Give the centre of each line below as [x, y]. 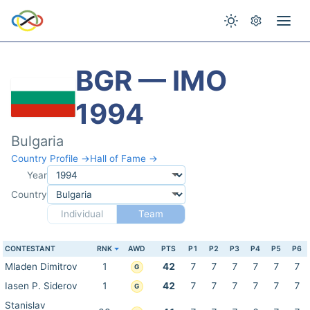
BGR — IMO [152, 81]
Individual [82, 214]
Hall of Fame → [124, 158]
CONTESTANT [30, 249]
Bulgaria [37, 141]
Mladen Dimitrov [41, 266]
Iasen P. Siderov [41, 286]
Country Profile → [51, 158]
